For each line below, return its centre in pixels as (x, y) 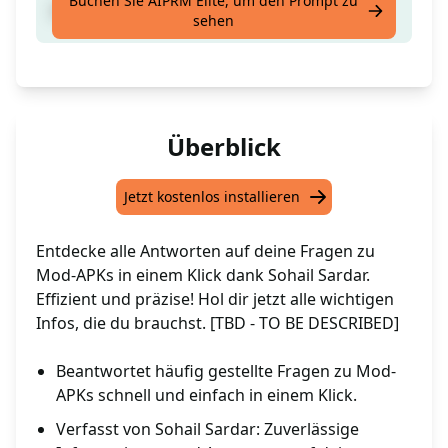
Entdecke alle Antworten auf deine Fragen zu (205, 251)
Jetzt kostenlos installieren (212, 197)
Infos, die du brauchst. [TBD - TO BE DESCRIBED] (217, 323)
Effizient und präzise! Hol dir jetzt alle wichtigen (215, 299)
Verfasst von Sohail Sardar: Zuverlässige (207, 429)
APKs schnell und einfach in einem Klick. (206, 395)
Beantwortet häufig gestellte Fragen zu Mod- (226, 371)
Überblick (224, 147)
